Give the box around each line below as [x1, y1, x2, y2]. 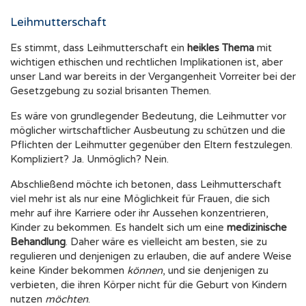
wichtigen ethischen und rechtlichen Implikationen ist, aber [10, 56, 283, 69]
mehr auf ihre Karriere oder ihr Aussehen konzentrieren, [10, 207, 268, 220]
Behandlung [10, 236, 66, 249]
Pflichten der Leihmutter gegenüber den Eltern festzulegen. [10, 139, 292, 152]
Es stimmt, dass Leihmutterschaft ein [10, 42, 187, 55]
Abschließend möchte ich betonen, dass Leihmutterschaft [10, 178, 281, 191]
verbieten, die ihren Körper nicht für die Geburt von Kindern [10, 279, 287, 292]
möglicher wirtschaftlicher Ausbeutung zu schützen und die [10, 124, 286, 137]
